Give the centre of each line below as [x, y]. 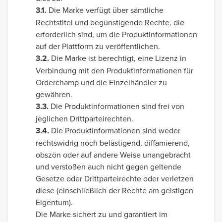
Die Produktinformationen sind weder [115, 130]
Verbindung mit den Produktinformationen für [114, 70]
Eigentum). [54, 202]
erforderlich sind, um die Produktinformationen [116, 34]
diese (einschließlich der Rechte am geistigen [114, 190]
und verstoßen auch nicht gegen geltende [109, 166]
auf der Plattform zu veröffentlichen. [98, 46]
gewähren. [54, 94]
